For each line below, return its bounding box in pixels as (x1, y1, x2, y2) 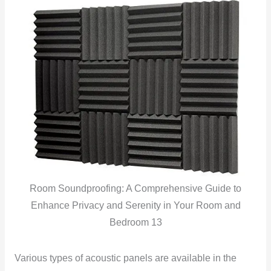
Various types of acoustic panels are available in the (14, 253, 237, 264)
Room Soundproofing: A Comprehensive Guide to (30, 183, 241, 194)
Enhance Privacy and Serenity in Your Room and (30, 200, 241, 211)
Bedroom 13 (109, 217, 162, 228)
